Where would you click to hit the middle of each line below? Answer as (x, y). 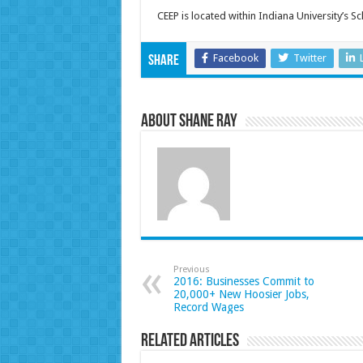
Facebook (235, 58)
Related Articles (190, 342)
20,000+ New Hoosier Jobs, (241, 295)
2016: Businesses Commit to (243, 282)
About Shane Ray (189, 122)
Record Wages (208, 307)
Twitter (310, 58)
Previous (191, 270)
